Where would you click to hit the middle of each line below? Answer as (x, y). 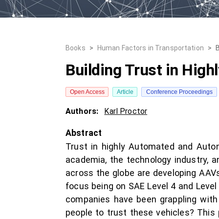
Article (125, 92)
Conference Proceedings (179, 92)
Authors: (83, 111)
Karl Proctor (126, 111)
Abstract (84, 133)
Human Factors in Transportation (150, 48)
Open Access (87, 92)
